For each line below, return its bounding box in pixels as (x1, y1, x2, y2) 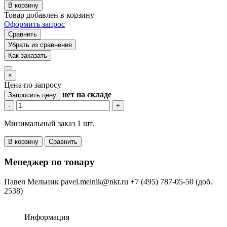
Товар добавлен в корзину (4, 11, 94, 20)
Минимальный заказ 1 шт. (4, 119, 94, 128)
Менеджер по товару (4, 156, 95, 167)
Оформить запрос (4, 20, 65, 29)
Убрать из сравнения (8, 41, 72, 49)
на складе (77, 90, 111, 99)
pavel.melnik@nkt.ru (61, 177, 128, 186)
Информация (24, 212, 69, 221)
